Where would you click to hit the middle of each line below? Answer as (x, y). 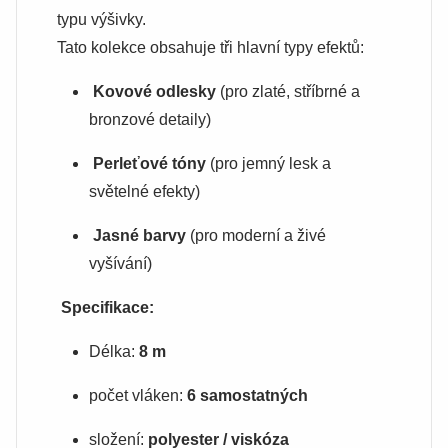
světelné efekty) (144, 191)
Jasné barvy (139, 235)
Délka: (114, 351)
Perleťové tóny (149, 163)
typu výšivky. (101, 19)
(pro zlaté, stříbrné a (288, 91)
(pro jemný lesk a (268, 163)
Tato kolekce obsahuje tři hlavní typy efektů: (210, 47)
